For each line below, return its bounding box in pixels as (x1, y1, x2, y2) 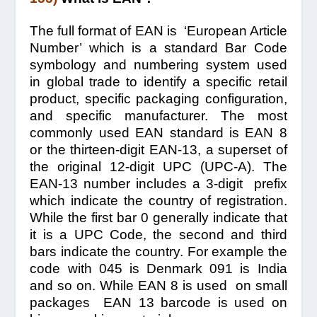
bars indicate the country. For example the (30, 244, 287, 260)
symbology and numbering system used (30, 57, 287, 73)
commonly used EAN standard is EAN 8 (30, 125, 287, 141)
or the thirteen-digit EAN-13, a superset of (30, 142, 287, 158)
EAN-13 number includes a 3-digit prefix (30, 176, 287, 192)
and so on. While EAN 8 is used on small (30, 278, 287, 294)
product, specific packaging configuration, (30, 91, 287, 107)
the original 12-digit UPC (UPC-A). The (30, 159, 287, 175)
